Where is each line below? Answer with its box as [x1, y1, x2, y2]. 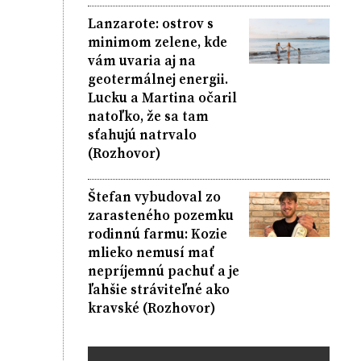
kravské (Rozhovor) [87, 297, 215, 317]
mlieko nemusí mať [87, 242, 214, 262]
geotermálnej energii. [87, 68, 228, 89]
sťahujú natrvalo [87, 124, 197, 144]
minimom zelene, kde [87, 31, 227, 52]
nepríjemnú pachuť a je [87, 260, 239, 280]
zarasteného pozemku [87, 205, 234, 225]
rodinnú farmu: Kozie [87, 223, 227, 243]
